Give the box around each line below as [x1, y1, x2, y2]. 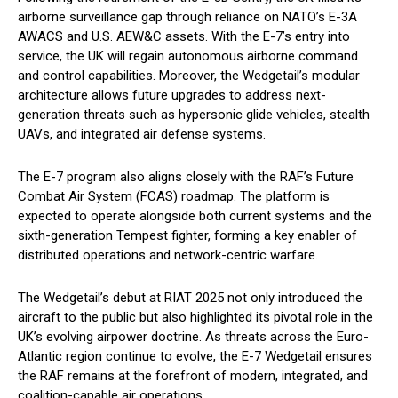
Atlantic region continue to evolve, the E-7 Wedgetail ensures [18, 348, 372, 365]
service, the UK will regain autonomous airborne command [18, 48, 358, 65]
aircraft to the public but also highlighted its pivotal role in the [18, 309, 373, 326]
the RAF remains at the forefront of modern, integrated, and [18, 368, 368, 385]
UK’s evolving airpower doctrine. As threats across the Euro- [18, 329, 369, 346]
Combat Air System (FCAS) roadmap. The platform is [18, 188, 330, 205]
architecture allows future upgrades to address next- [18, 87, 326, 104]
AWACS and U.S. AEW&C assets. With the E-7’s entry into [18, 28, 350, 45]
